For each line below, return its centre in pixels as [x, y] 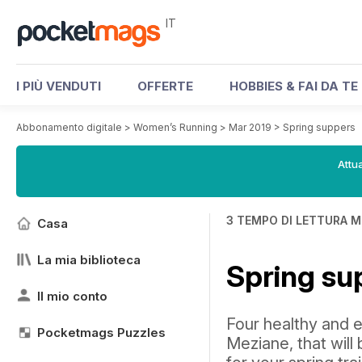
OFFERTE [165, 86]
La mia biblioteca [89, 260]
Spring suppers [319, 127]
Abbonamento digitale [69, 127]
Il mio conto [72, 296]
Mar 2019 [250, 127]
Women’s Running [175, 127]
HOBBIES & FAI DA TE [294, 86]
